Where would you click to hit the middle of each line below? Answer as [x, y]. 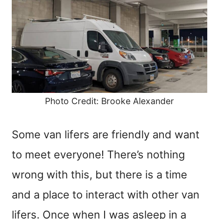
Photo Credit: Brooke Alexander [109, 101]
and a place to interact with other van [106, 195]
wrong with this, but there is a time [99, 175]
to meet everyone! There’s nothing [98, 155]
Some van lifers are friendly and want [106, 135]
